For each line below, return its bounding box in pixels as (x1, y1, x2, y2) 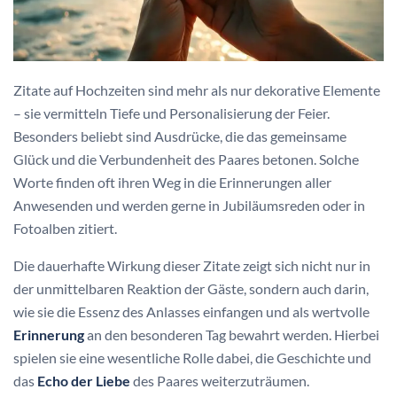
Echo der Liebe (37, 371, 130, 389)
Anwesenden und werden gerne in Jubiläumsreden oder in (13, 196, 365, 214)
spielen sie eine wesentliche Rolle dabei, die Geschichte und (13, 348, 371, 366)
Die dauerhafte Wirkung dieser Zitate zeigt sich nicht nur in (13, 256, 370, 274)
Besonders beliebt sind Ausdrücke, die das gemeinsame (13, 127, 346, 144)
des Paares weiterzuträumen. (130, 371, 309, 389)
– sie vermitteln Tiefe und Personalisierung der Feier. (13, 104, 330, 121)
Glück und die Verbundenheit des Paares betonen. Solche (13, 150, 359, 167)
